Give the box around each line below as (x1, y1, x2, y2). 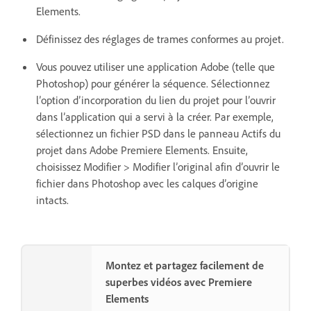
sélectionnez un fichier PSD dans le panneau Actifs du (36, 126, 280, 140)
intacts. (36, 192, 69, 207)
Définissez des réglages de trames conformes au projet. (36, 31, 284, 46)
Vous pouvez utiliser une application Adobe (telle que (36, 59, 275, 74)
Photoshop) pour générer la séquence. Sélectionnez (36, 76, 269, 90)
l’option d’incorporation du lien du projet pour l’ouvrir (36, 92, 276, 107)
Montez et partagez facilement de (106, 258, 264, 272)
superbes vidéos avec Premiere (106, 274, 252, 289)
